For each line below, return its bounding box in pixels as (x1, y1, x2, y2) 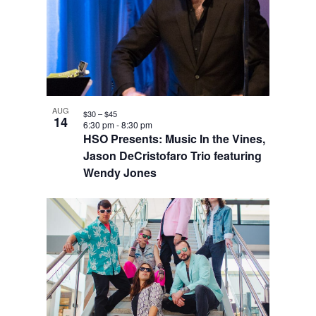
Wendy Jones (83, 164, 157, 181)
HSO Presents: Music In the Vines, (83, 130, 265, 147)
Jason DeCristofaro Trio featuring (83, 147, 262, 164)
